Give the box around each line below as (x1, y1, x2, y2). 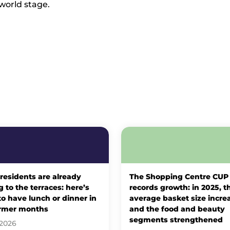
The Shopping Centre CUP (129, 172, 228, 181)
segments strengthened (129, 215, 223, 224)
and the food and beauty (129, 204, 225, 213)
